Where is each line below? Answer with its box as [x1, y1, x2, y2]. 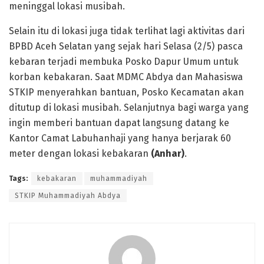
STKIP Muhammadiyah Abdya [15, 191, 121, 200]
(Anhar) [151, 147, 184, 159]
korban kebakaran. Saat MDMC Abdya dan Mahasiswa [9, 71, 243, 82]
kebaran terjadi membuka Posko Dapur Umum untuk [9, 55, 239, 67]
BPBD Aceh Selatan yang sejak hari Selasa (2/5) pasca [9, 40, 243, 52]
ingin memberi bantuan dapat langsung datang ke [9, 117, 229, 128]
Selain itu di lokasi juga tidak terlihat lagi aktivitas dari [9, 25, 245, 37]
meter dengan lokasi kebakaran [9, 147, 151, 159]
